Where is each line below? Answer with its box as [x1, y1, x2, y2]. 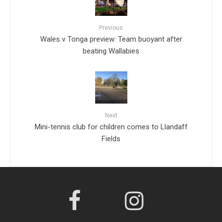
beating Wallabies [83, 46, 139, 55]
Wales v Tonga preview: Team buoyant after [40, 34, 182, 44]
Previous [99, 24, 123, 32]
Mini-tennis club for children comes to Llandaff [34, 122, 188, 131]
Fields [102, 134, 120, 143]
